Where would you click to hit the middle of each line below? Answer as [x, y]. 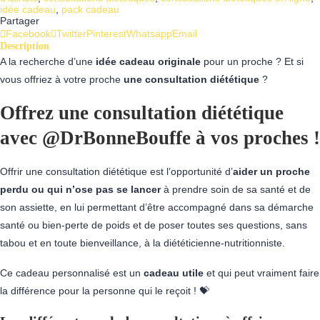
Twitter [71, 34]
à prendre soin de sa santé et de [236, 189]
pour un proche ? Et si [252, 61]
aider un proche [271, 171]
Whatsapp [149, 34]
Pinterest [106, 34]
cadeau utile [172, 273]
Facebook [28, 34]
